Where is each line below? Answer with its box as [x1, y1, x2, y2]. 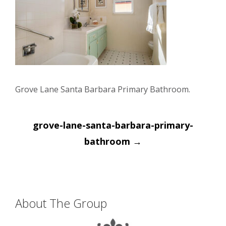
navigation [23, 127, 87, 146]
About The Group [15, 195, 107, 211]
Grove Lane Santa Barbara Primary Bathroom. [15, 84, 190, 95]
